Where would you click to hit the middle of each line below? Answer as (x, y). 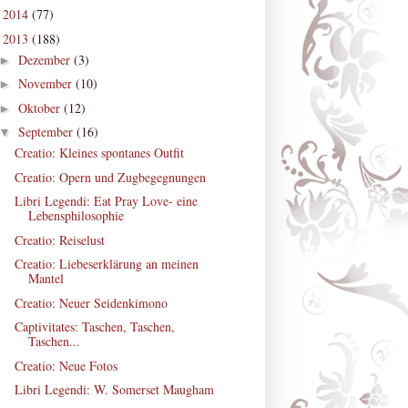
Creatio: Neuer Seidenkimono (91, 302)
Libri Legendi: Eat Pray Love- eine (106, 201)
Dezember (46, 59)
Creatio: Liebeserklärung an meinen (106, 264)
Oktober (41, 107)
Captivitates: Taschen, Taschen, (94, 327)
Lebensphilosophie (76, 216)
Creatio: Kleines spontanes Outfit (99, 153)
